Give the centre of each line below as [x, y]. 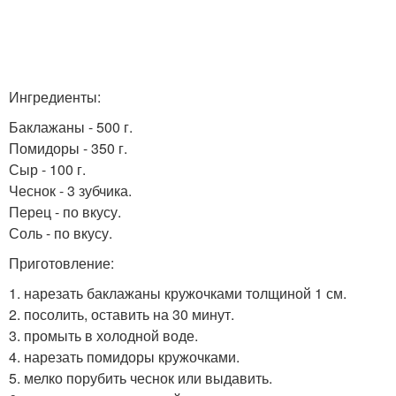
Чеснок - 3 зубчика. [70, 190]
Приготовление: [61, 263]
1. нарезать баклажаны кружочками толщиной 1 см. [178, 293]
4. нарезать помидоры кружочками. [124, 357]
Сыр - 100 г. [47, 169]
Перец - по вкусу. [65, 212]
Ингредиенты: [55, 97]
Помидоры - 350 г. [68, 148]
